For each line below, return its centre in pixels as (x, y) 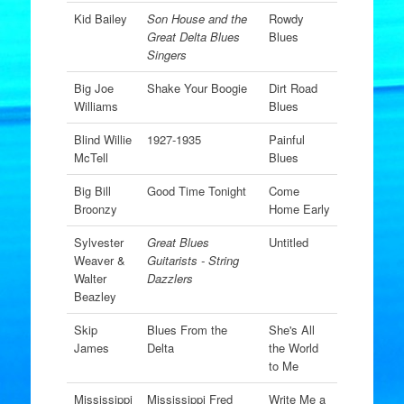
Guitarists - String (193, 260)
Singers (166, 55)
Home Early (299, 209)
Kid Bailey (100, 18)
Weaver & (99, 260)
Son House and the (197, 18)
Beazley (95, 296)
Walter (90, 278)
